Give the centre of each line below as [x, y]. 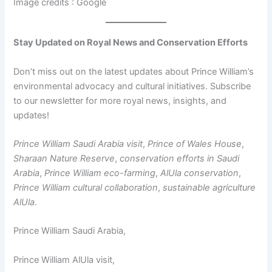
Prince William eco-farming [100, 173]
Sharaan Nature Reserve [64, 158]
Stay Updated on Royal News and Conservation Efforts [131, 43]
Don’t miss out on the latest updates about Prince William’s [134, 71]
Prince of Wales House [195, 144]
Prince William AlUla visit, [64, 260]
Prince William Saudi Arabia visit [78, 144]
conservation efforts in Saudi [180, 158]
